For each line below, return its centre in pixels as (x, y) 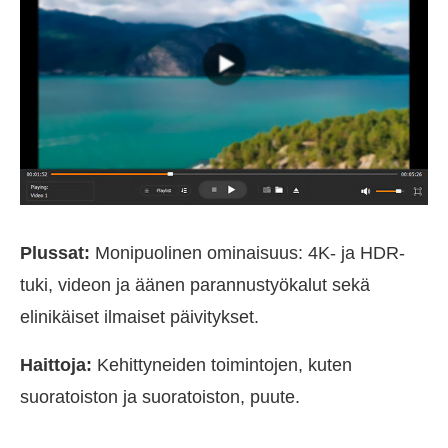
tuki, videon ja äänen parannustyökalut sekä (195, 284)
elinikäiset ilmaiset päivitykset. (139, 316)
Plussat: (55, 252)
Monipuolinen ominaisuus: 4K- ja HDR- (247, 252)
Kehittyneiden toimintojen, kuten (222, 364)
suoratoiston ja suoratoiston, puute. (160, 396)
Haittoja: (56, 364)
